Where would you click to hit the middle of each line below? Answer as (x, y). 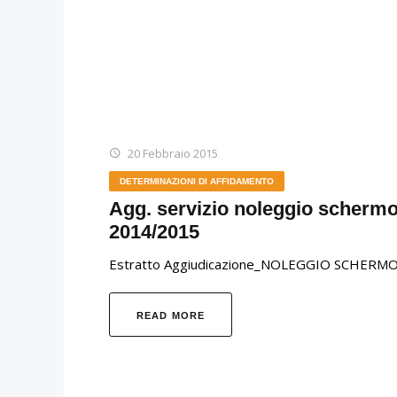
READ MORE (171, 315)
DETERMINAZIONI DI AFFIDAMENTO (197, 181)
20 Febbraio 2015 (173, 153)
